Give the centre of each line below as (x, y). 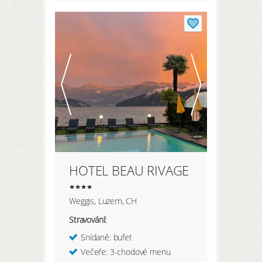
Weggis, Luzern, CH (103, 201)
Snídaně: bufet (106, 237)
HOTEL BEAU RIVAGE (129, 170)
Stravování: (88, 219)
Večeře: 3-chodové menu (126, 251)
